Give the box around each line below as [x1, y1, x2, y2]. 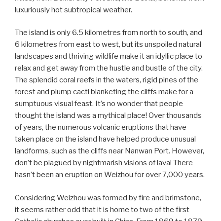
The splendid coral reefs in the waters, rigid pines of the [15, 75, 198, 85]
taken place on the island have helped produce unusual [15, 135, 196, 144]
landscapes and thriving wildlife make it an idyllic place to [15, 52, 202, 61]
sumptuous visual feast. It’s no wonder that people [15, 99, 183, 109]
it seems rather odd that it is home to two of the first [15, 205, 189, 214]
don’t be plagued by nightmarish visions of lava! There [15, 158, 193, 168]
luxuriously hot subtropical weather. [15, 5, 132, 14]
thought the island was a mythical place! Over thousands [15, 111, 202, 120]
